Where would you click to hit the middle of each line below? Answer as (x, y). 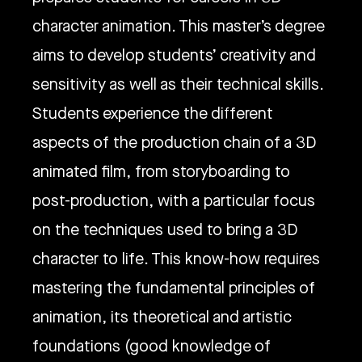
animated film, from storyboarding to (161, 172)
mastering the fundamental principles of (174, 288)
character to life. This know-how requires (176, 259)
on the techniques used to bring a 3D (165, 230)
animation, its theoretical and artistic (162, 317)
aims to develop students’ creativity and (174, 55)
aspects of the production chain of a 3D (174, 143)
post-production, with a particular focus (174, 201)
